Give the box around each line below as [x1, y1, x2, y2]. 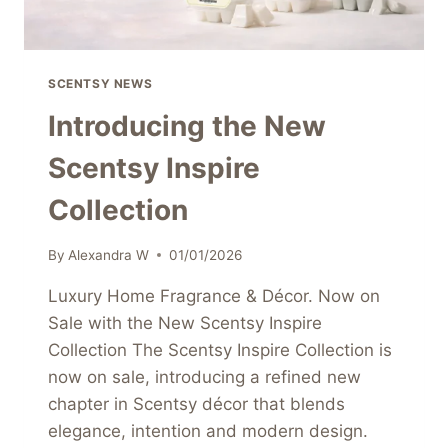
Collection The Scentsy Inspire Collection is [48, 339, 392, 360]
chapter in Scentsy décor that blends [48, 393, 345, 414]
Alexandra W [68, 246, 150, 263]
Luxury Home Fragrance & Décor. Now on [48, 285, 380, 306]
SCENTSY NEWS [48, 76, 153, 92]
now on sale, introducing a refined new [48, 366, 361, 387]
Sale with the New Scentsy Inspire [48, 312, 322, 333]
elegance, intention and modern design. [48, 420, 368, 441]
